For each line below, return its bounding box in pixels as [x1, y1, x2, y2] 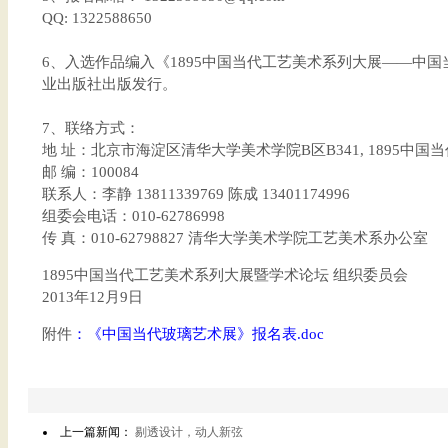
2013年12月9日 [41, 289, 143, 305]
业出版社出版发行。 [41, 76, 177, 92]
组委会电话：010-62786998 [41, 208, 225, 224]
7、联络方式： [41, 120, 140, 136]
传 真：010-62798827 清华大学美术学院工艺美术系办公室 [41, 230, 428, 246]
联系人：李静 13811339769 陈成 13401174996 [41, 186, 350, 202]
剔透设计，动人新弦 [135, 425, 243, 439]
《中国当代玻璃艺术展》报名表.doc [86, 326, 324, 342]
